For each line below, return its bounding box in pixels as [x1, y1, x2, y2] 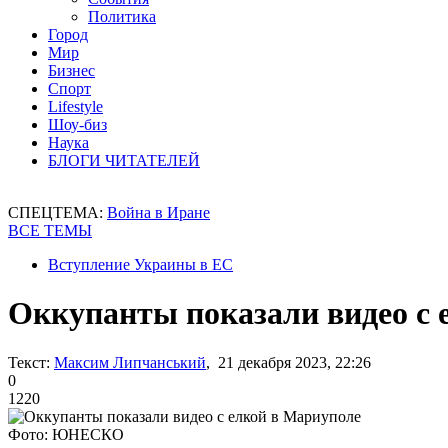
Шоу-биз [48, 116, 107, 133]
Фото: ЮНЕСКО [8, 425, 124, 443]
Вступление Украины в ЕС [48, 256, 233, 273]
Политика [88, 8, 156, 25]
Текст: [8, 353, 50, 371]
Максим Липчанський [54, 353, 206, 371]
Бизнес [48, 62, 95, 79]
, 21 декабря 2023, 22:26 [206, 353, 371, 371]
